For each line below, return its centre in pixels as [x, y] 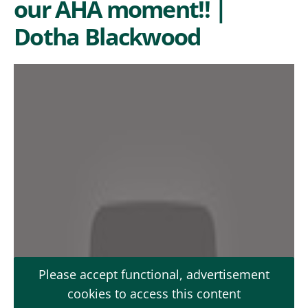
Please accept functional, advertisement [154, 274]
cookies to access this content [154, 294]
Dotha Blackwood [108, 36]
